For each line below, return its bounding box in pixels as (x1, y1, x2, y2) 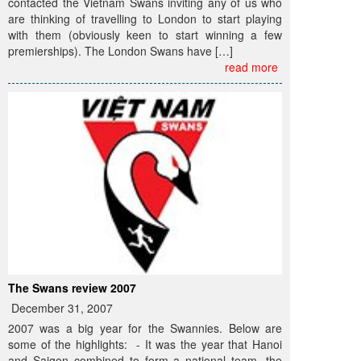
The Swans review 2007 (8, 279, 136, 296)
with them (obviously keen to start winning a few (8, 27, 282, 44)
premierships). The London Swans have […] (8, 43, 233, 60)
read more (225, 59, 278, 76)
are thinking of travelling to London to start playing (8, 10, 282, 27)
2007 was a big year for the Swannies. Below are (8, 319, 282, 336)
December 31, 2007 (8, 299, 113, 316)
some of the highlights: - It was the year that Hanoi (8, 335, 282, 352)
